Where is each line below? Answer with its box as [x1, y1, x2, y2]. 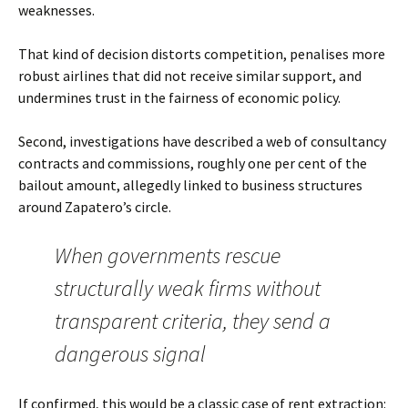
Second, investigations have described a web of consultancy [18, 132, 386, 150]
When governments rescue [55, 241, 280, 270]
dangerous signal [55, 340, 206, 368]
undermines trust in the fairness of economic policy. [18, 88, 341, 107]
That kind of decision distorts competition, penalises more [18, 45, 385, 63]
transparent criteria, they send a [55, 307, 331, 335]
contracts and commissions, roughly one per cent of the [18, 154, 367, 172]
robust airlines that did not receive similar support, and [18, 66, 362, 85]
